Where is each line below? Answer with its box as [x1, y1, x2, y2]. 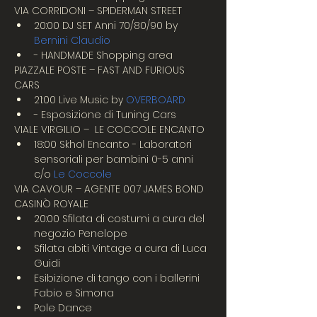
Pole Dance [34, 301, 92, 315]
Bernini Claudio [34, 33, 110, 47]
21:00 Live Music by [34, 93, 126, 107]
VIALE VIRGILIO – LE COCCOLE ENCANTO [14, 122, 204, 137]
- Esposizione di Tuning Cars [34, 108, 176, 122]
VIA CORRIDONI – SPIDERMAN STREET [14, 4, 182, 18]
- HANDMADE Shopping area [34, 48, 173, 62]
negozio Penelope [34, 226, 127, 241]
